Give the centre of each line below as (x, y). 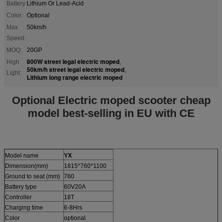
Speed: (16, 38)
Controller (18, 197)
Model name (22, 155)
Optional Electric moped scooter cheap (111, 100)
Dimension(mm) (27, 166)
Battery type (21, 187)
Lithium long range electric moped (75, 77)
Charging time (24, 207)
